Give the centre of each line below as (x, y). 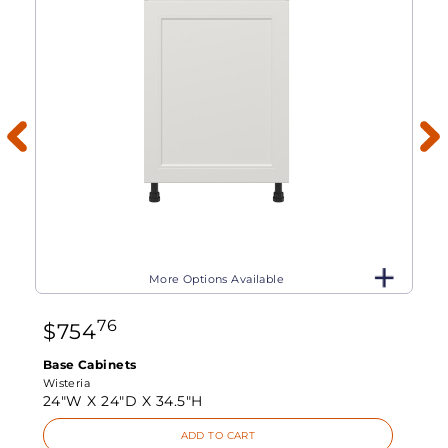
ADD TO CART (218, 435)
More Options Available (216, 279)
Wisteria (66, 382)
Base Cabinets (89, 364)
